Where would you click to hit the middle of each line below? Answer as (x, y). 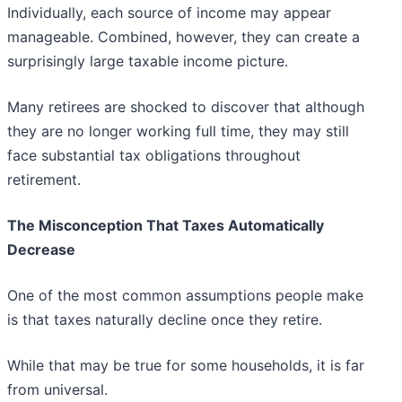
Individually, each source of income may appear (169, 13)
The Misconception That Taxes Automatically (166, 226)
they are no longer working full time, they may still (178, 131)
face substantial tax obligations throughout (154, 156)
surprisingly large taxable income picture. (148, 61)
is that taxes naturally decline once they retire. (165, 320)
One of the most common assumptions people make (185, 296)
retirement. (44, 180)
